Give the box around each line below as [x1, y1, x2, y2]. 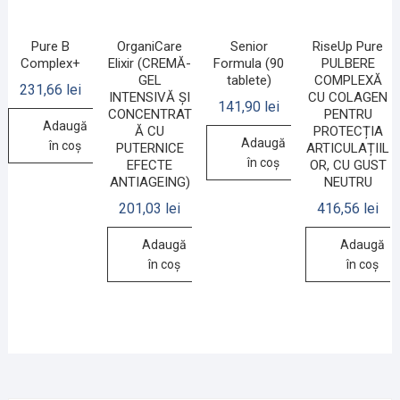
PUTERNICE [115, 140, 184, 157]
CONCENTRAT [107, 106, 192, 123]
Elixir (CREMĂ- [108, 55, 192, 72]
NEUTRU [323, 174, 372, 191]
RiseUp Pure [312, 38, 384, 55]
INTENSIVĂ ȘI [109, 89, 191, 106]
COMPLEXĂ [313, 72, 382, 89]
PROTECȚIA [312, 123, 383, 140]
